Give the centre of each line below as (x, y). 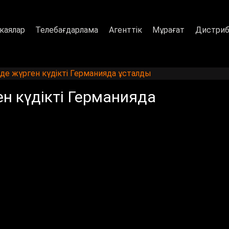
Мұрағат (169, 30)
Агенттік (125, 30)
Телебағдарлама (67, 30)
